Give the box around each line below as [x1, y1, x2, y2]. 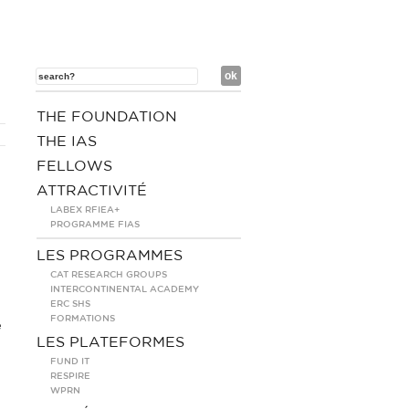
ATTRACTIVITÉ [37, 184, 147, 198]
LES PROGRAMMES [37, 248, 183, 263]
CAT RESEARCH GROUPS [50, 270, 167, 279]
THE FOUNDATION [37, 110, 177, 124]
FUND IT [50, 357, 89, 366]
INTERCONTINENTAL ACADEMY [50, 285, 199, 294]
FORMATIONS [50, 314, 115, 323]
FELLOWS [37, 159, 112, 173]
